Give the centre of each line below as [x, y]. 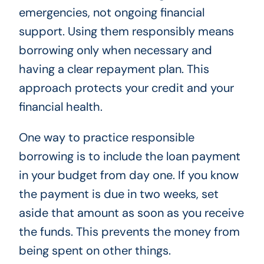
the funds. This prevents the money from [129, 232]
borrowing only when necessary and [115, 50]
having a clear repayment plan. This [114, 69]
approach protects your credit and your [126, 88]
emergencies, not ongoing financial [111, 13]
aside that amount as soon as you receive [131, 213]
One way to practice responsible [106, 138]
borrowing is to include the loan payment [129, 156]
